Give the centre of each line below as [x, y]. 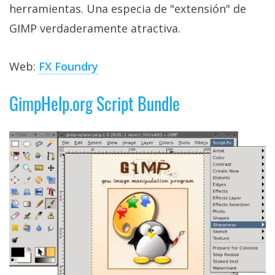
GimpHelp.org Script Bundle [95, 103]
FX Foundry [68, 66]
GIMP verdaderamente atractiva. [95, 28]
